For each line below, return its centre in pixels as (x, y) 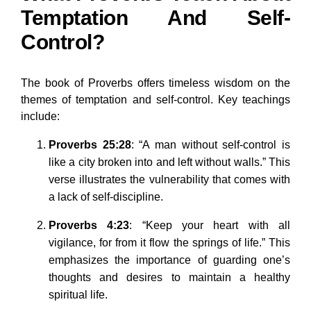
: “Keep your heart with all (210, 226)
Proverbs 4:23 (89, 226)
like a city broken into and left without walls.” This (169, 162)
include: (40, 117)
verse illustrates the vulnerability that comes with (169, 180)
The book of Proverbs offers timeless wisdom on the (155, 83)
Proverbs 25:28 (90, 145)
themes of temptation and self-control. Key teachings (155, 100)
